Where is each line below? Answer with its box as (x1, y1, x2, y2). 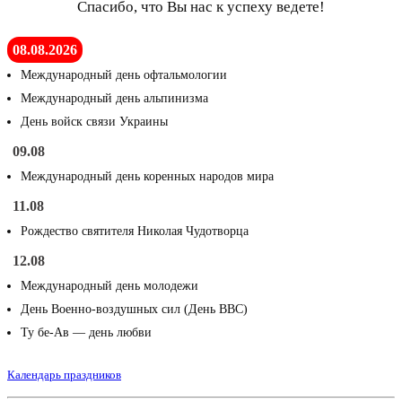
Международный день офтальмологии (21, 68, 227, 83)
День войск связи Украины (21, 115, 168, 129)
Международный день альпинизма (21, 92, 208, 106)
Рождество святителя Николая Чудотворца (21, 224, 249, 239)
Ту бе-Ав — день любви (21, 326, 152, 340)
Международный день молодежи (21, 279, 198, 293)
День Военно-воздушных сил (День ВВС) (21, 302, 248, 317)
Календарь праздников (7, 368, 121, 382)
